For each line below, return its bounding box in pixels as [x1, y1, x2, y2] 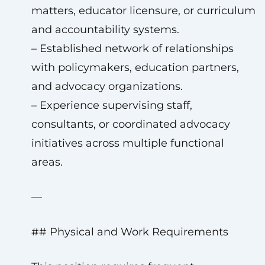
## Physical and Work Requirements [31, 225, 228, 238]
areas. [31, 156, 63, 169]
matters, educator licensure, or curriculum [31, 4, 256, 17]
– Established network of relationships [31, 42, 234, 55]
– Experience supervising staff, [31, 99, 192, 112]
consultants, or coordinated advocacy [31, 118, 230, 131]
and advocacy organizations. [31, 80, 183, 93]
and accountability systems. [31, 23, 179, 36]
